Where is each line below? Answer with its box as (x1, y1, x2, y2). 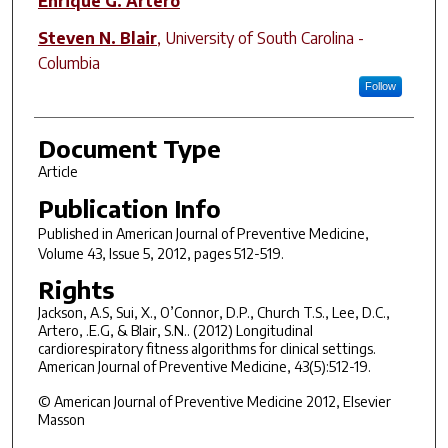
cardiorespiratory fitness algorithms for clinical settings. (37, 340, 376, 358)
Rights (37, 274, 114, 305)
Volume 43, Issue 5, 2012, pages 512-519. (37, 244, 284, 262)
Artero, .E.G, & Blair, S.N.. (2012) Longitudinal (37, 322, 313, 340)
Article (37, 162, 78, 180)
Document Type (37, 132, 221, 163)
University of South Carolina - (164, 27, 364, 48)
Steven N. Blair (37, 27, 157, 48)
